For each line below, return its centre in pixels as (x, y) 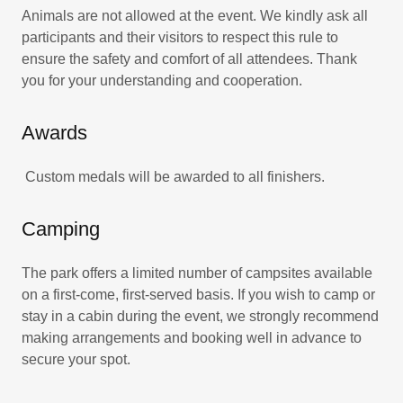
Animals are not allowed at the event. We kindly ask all (195, 16)
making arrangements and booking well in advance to (192, 338)
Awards (54, 133)
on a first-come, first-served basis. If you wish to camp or (198, 295)
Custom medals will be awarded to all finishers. (177, 177)
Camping (61, 229)
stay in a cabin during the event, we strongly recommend (200, 316)
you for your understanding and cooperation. (162, 81)
